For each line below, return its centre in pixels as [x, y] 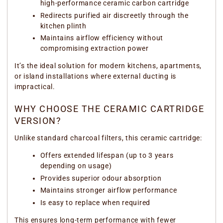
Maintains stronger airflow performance [109, 190]
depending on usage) [76, 166]
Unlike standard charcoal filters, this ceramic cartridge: [108, 138]
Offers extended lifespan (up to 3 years [107, 156]
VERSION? [38, 121]
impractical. [35, 87]
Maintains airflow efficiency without [102, 38]
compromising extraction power [94, 48]
